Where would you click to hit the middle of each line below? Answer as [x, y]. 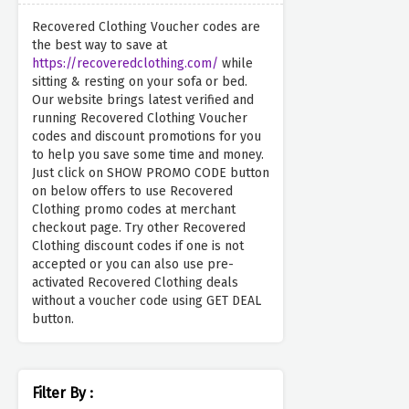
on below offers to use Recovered [132, 192]
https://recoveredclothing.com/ [125, 64]
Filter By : [63, 393]
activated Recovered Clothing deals [135, 283]
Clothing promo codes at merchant [134, 210]
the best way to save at [100, 46]
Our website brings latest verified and [143, 100]
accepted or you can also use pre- [133, 265]
